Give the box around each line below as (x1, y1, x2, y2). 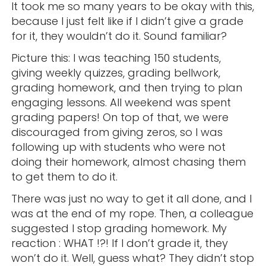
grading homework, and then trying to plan (11, 80, 242, 96)
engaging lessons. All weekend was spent (11, 95, 231, 110)
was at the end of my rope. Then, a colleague (11, 206, 254, 221)
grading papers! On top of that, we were (11, 110, 229, 125)
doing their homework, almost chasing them (11, 154, 246, 170)
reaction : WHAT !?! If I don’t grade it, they (11, 236, 228, 251)
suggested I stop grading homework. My (11, 221, 227, 236)
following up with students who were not (11, 140, 226, 155)
